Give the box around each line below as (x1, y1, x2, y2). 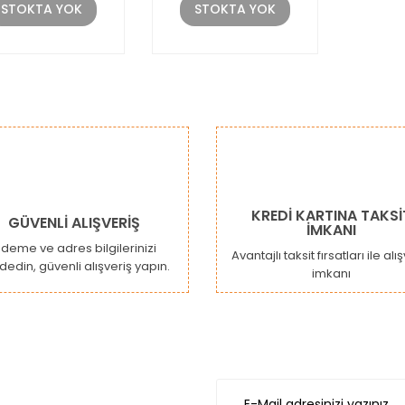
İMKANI (306, 219, 356, 240)
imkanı (312, 264, 351, 282)
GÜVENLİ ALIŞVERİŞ (7, 212, 140, 233)
